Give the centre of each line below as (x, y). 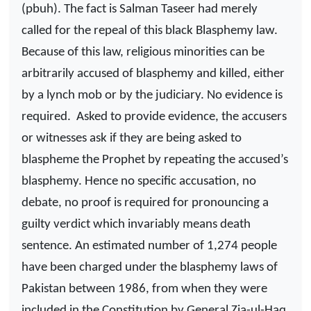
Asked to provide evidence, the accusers (182, 117)
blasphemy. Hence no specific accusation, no (139, 181)
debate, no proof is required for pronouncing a (145, 203)
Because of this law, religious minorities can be (143, 52)
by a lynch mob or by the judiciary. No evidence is (152, 95)
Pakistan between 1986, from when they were (144, 289)
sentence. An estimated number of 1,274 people (149, 246)
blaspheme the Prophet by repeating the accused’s (155, 160)
